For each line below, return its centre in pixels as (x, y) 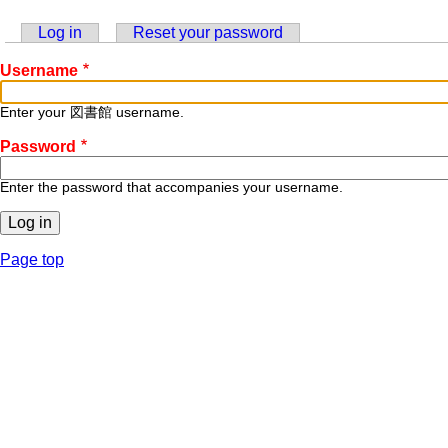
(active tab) (121, 32)
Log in (60, 32)
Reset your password (207, 32)
